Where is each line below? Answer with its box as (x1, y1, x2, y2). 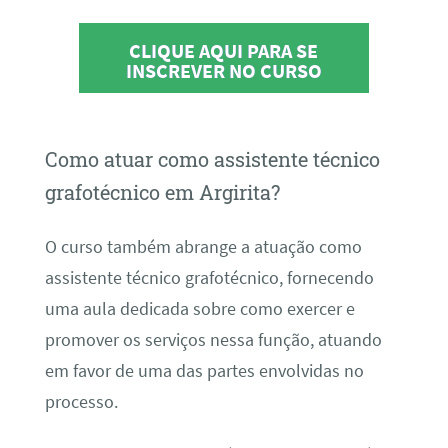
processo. (44, 390, 118, 413)
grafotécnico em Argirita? (44, 179, 280, 206)
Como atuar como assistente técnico (44, 146, 380, 173)
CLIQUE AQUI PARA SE (129, 38, 319, 64)
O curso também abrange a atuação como (44, 235, 362, 258)
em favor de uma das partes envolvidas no (44, 359, 364, 382)
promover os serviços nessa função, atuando (44, 328, 382, 351)
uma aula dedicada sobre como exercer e (44, 297, 355, 320)
